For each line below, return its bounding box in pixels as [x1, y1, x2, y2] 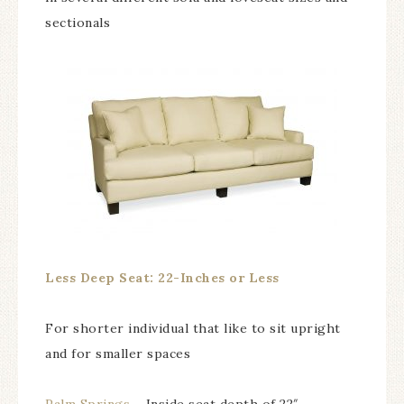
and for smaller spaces [45, 345, 190, 362]
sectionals [45, 14, 110, 31]
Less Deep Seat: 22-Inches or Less [45, 270, 280, 286]
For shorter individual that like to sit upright [45, 320, 341, 336]
